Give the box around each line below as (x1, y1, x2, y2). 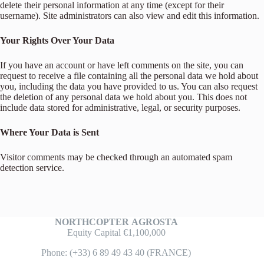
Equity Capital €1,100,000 (67, 227, 166, 237)
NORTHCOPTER (54, 217, 129, 227)
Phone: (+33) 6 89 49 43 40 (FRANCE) (41, 247, 192, 258)
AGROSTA (131, 217, 178, 227)
